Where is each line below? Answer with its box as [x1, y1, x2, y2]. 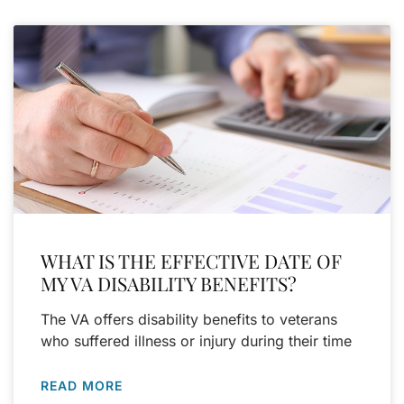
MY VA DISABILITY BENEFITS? [41, 270, 297, 296]
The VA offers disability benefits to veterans [41, 309, 337, 328]
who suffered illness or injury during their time [41, 331, 352, 350]
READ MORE [41, 377, 123, 393]
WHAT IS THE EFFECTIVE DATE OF [41, 247, 341, 273]
